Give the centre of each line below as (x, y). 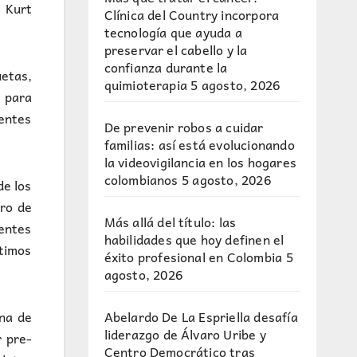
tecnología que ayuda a (173, 32)
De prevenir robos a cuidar (184, 127)
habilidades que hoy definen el (194, 239)
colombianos (141, 179)
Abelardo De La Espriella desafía (201, 316)
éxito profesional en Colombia (193, 257)
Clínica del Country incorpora (192, 14)
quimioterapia (146, 84)
